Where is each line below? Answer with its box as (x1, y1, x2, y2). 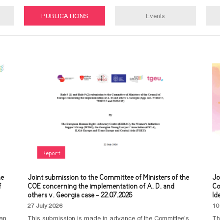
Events (146, 12, 165, 20)
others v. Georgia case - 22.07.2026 (27, 191, 132, 200)
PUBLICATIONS (41, 12, 88, 20)
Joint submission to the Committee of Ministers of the (27, 173, 189, 183)
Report (42, 149, 60, 158)
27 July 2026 (27, 202, 62, 209)
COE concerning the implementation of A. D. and (27, 182, 174, 192)
